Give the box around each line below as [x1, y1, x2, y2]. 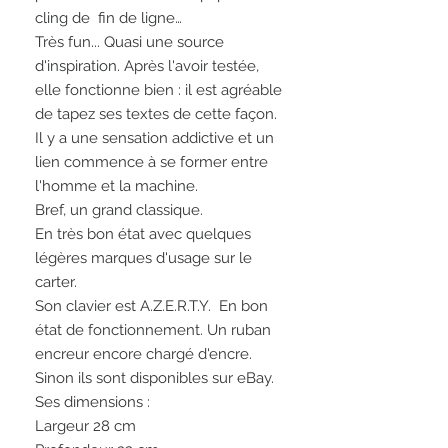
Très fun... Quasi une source [35, 33, 224, 52]
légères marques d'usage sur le [35, 249, 252, 268]
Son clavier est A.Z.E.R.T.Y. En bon [35, 297, 268, 316]
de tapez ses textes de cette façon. [35, 105, 277, 124]
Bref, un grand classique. [35, 201, 207, 220]
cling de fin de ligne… [35, 9, 186, 28]
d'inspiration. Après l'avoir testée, [35, 57, 259, 76]
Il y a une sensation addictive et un [35, 129, 274, 148]
